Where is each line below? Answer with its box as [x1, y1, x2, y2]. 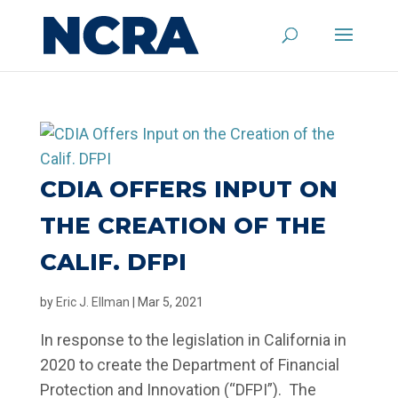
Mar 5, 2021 [137, 295, 203, 309]
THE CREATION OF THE [39, 211, 326, 240]
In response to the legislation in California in [39, 330, 346, 349]
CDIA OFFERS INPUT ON [39, 175, 338, 203]
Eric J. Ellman [55, 295, 130, 309]
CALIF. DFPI [39, 248, 187, 276]
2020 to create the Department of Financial [39, 355, 339, 374]
